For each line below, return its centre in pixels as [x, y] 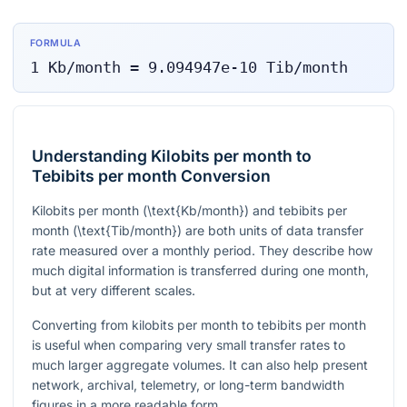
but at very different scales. [114, 291]
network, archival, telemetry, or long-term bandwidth [188, 385]
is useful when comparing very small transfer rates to [189, 345]
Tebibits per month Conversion [151, 176]
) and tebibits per [296, 211]
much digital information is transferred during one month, [200, 271]
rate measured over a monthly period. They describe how [202, 251]
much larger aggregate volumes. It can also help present [200, 365]
